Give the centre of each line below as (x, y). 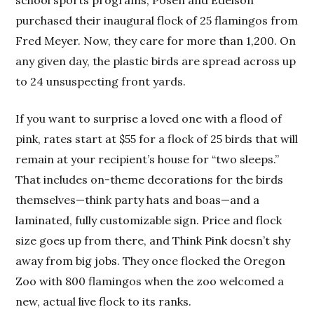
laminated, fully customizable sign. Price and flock (149, 220)
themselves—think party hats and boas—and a (138, 199)
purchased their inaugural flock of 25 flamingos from (157, 20)
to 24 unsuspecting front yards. (101, 81)
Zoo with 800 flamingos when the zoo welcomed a (150, 281)
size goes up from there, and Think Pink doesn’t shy (153, 240)
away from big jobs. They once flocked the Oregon (151, 260)
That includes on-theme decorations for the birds (150, 179)
